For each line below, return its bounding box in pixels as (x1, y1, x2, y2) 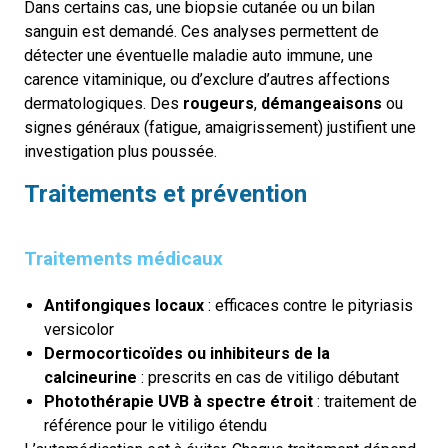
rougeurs (183, 93, 254, 113)
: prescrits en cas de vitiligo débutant (137, 367, 399, 387)
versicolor (44, 319, 114, 339)
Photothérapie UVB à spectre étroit (44, 391, 313, 411)
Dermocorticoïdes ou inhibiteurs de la (44, 343, 330, 363)
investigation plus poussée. (24, 141, 217, 161)
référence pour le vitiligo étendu (44, 415, 267, 435)
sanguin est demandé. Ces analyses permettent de (24, 21, 379, 41)
